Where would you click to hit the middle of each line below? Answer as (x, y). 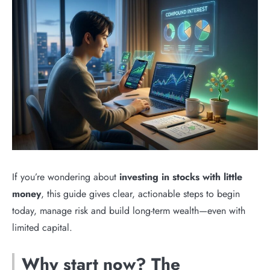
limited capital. (42, 227)
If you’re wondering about (66, 177)
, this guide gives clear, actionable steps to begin (140, 193)
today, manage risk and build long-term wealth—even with (129, 210)
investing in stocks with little (181, 177)
